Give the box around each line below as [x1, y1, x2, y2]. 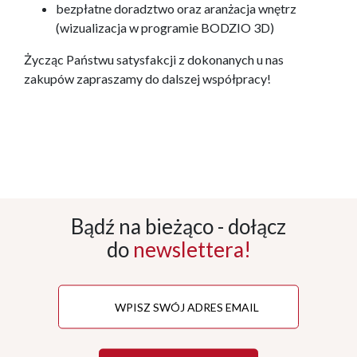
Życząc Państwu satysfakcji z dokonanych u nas [24, 52, 284, 68]
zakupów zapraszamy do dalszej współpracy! [24, 71, 271, 87]
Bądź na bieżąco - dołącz [71, 213, 286, 239]
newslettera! [132, 236, 251, 262]
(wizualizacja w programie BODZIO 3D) [56, 20, 274, 36]
